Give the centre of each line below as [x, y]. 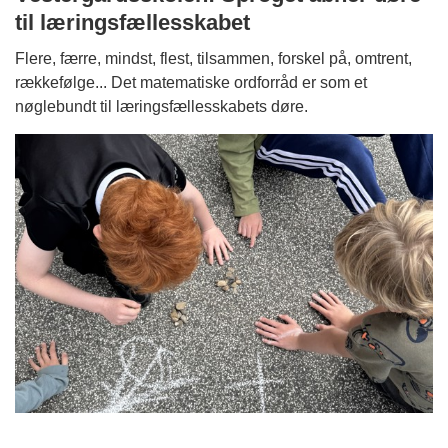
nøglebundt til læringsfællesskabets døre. [161, 107]
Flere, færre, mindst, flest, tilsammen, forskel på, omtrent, [213, 59]
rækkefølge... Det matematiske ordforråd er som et [191, 83]
